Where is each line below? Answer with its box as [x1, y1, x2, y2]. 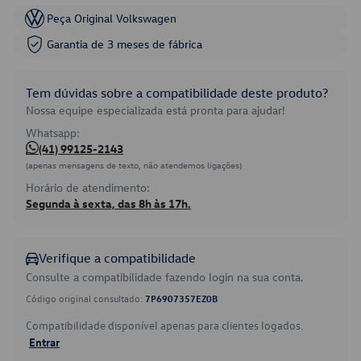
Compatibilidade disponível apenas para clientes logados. [26, 317, 303, 333]
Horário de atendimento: [26, 180, 150, 195]
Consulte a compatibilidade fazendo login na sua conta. [26, 269, 304, 284]
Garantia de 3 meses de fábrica [47, 36, 202, 52]
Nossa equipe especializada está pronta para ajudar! [26, 102, 285, 118]
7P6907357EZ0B [145, 292, 218, 305]
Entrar [29, 334, 60, 349]
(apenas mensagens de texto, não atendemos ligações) [26, 159, 242, 171]
